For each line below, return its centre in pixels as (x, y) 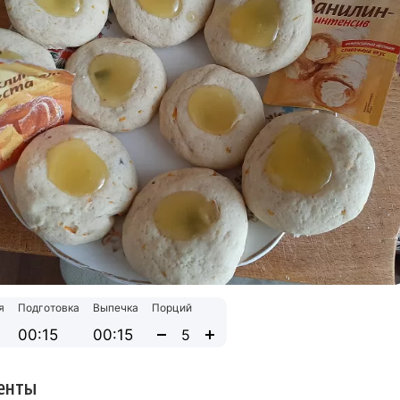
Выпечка (115, 308)
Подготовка (48, 308)
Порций (171, 308)
